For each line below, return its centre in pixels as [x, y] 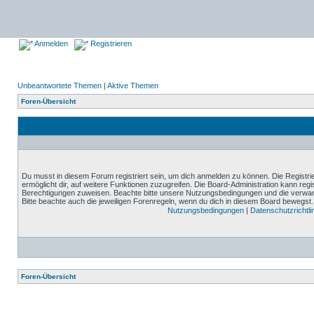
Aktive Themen [133, 86]
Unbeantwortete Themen [60, 86]
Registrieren [110, 43]
